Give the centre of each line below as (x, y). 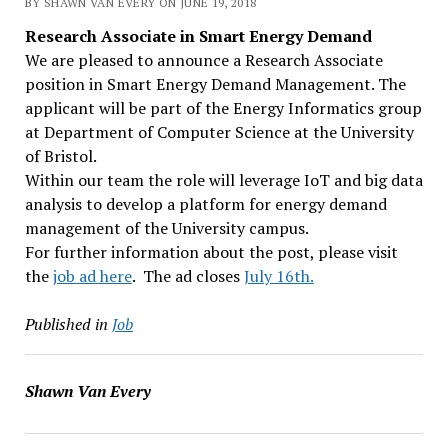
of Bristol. (60, 156)
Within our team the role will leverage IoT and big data (223, 180)
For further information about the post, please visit (211, 252)
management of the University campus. (166, 228)
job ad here (92, 276)
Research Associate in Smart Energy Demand (198, 36)
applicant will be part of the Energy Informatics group (223, 108)
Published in (66, 324)
